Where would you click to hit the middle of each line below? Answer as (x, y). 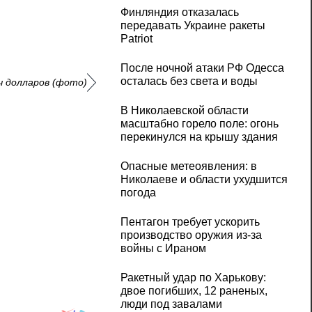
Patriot (136, 39)
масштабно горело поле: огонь (199, 124)
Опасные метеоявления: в (188, 166)
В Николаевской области (184, 111)
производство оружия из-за (191, 235)
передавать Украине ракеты (193, 26)
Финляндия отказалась (179, 13)
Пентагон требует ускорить (190, 222)
